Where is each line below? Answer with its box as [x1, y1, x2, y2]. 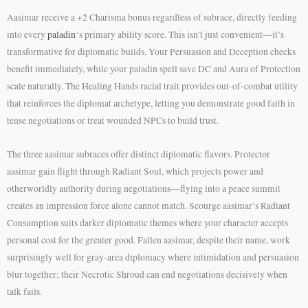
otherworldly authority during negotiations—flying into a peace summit [7, 181, 280, 195]
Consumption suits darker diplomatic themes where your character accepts [7, 216, 288, 229]
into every [7, 27, 47, 41]
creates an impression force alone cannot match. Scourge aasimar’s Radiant [7, 199, 290, 212]
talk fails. [7, 285, 42, 298]
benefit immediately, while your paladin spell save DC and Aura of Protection [7, 62, 300, 75]
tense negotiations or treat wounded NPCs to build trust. [7, 113, 219, 126]
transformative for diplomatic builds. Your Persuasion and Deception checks [7, 45, 296, 58]
